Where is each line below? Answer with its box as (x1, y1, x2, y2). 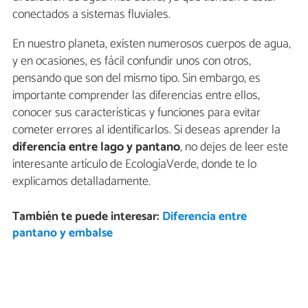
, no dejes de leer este (180, 137, 288, 158)
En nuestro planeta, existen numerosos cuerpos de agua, (12, 34, 291, 55)
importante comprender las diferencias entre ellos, (12, 85, 260, 107)
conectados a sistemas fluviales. (12, 4, 170, 25)
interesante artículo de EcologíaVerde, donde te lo (12, 154, 256, 175)
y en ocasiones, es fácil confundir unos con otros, (12, 51, 251, 72)
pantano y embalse (12, 223, 113, 244)
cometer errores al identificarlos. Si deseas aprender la (12, 120, 280, 141)
